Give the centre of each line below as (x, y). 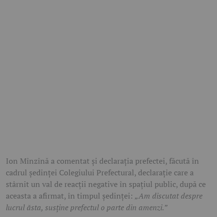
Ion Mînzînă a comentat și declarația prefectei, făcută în (102, 161)
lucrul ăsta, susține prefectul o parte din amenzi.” (86, 207)
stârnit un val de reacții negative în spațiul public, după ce (106, 184)
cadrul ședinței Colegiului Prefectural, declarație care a (100, 172)
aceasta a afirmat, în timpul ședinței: (70, 196)
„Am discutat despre (169, 196)
